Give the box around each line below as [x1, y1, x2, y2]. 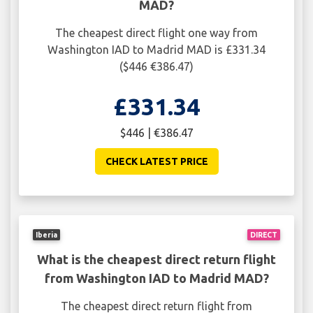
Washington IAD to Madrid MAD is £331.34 [48, 43, 265, 57]
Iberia [36, 230, 58, 239]
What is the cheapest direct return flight [37, 252, 276, 266]
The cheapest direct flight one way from [55, 27, 258, 40]
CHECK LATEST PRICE [105, 156, 208, 168]
